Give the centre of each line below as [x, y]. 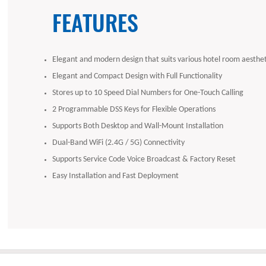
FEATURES [96, 21]
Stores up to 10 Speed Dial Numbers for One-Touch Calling [148, 93]
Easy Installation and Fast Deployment [116, 176]
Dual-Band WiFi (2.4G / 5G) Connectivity [119, 142]
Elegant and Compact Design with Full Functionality [137, 76]
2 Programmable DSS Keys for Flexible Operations [134, 109]
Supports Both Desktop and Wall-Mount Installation [138, 126]
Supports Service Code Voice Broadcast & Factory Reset [144, 159]
